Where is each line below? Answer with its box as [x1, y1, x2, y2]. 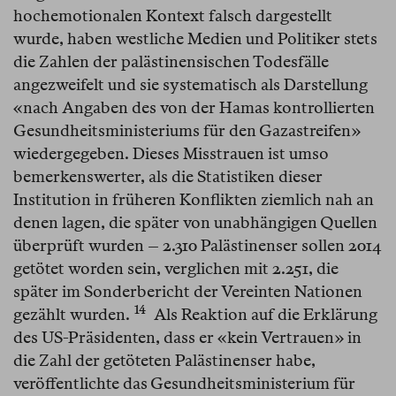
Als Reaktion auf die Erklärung [150, 305, 377, 324]
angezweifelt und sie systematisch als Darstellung [13, 75, 368, 95]
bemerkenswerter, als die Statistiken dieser [13, 167, 323, 187]
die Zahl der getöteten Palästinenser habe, [13, 351, 316, 370]
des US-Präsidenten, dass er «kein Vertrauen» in [13, 328, 362, 347]
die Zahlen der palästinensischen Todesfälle [13, 52, 329, 72]
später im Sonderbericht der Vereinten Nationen [13, 282, 362, 301]
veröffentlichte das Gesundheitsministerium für [13, 374, 355, 393]
